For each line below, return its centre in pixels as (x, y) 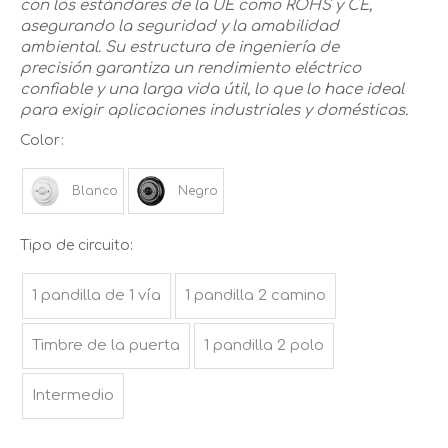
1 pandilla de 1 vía (96, 296)
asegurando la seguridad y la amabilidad (179, 27)
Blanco (95, 191)
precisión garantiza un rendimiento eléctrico (190, 69)
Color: (42, 141)
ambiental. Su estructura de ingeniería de (179, 48)
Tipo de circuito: (76, 246)
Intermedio (73, 396)
